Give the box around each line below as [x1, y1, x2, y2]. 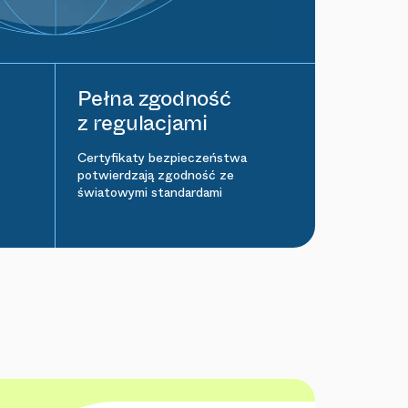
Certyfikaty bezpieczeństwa [77, 148, 247, 167]
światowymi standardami [77, 183, 222, 201]
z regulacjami [77, 109, 208, 136]
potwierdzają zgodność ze [77, 166, 234, 184]
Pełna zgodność [77, 85, 231, 111]
